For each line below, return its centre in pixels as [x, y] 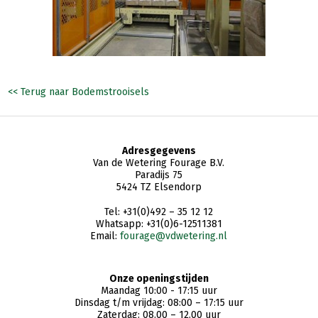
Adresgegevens [159, 151]
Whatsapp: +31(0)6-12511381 [159, 224]
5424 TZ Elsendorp [159, 187]
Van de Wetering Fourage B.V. [159, 163]
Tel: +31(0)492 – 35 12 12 [159, 212]
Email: [105, 236]
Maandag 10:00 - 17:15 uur [159, 291]
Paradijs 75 [159, 175]
